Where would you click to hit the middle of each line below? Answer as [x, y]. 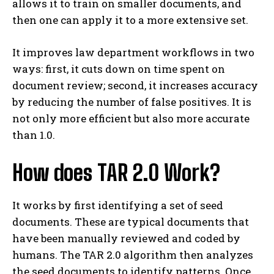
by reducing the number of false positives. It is [132, 102]
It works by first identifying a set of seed [118, 206]
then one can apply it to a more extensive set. [131, 20]
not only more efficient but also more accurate [131, 119]
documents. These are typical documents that [131, 222]
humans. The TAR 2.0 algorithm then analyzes [133, 255]
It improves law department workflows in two [133, 53]
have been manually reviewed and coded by [126, 239]
